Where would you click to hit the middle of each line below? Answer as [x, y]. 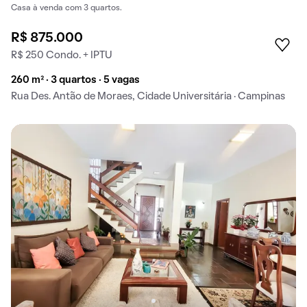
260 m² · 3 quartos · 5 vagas [75, 80]
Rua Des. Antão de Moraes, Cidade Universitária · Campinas [148, 96]
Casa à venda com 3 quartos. [66, 9]
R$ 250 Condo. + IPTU [62, 55]
